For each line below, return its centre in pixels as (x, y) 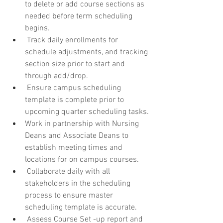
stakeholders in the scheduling (79, 183)
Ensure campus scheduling (74, 88)
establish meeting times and (75, 148)
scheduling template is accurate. (81, 207)
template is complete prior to (75, 100)
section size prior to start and (76, 64)
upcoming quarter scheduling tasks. (87, 112)
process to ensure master (70, 195)
